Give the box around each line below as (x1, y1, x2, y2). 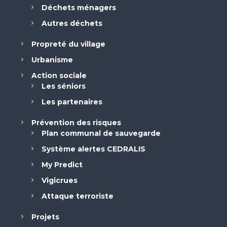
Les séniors (41, 82, 86, 91)
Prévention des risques (31, 118, 121, 127)
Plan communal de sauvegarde (41, 129, 161, 138)
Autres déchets (41, 19, 102, 28)
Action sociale (31, 71, 87, 80)
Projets (31, 212, 59, 221)
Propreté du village (31, 40, 105, 49)
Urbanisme (31, 55, 73, 64)
